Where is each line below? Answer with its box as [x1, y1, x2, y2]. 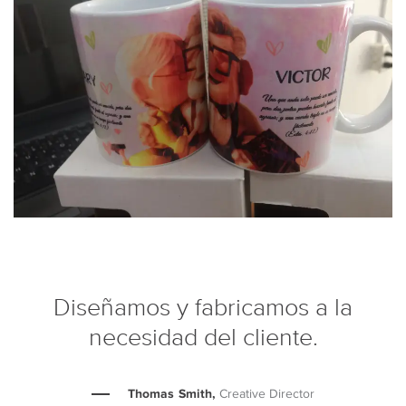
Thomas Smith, [127, 386, 217, 401]
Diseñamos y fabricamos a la [53, 294, 353, 324]
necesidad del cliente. [88, 324, 318, 353]
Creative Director [219, 387, 315, 401]
